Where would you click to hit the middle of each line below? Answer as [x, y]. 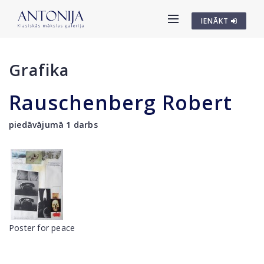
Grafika [39, 70]
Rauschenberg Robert [121, 103]
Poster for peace [42, 228]
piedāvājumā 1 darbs [53, 125]
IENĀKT [216, 21]
